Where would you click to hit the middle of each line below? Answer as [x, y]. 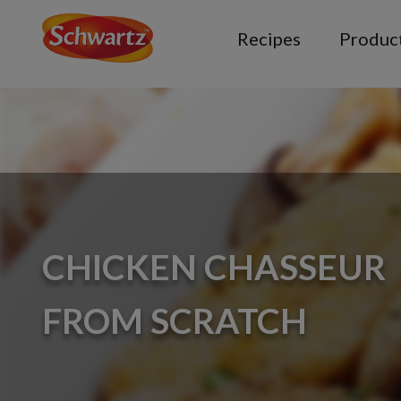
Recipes [269, 38]
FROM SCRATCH [175, 320]
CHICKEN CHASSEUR [214, 266]
